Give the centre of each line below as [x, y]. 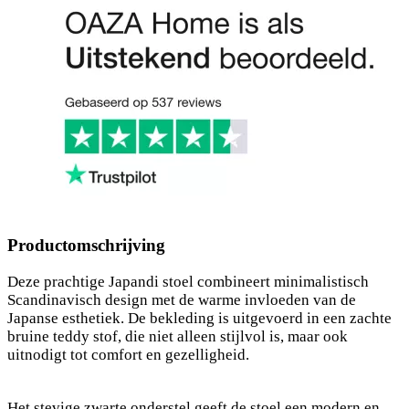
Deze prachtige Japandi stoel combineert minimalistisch [188, 281]
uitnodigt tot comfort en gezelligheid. [128, 354]
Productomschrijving [86, 245]
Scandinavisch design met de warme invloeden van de [182, 299]
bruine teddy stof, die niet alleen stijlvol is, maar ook [178, 336]
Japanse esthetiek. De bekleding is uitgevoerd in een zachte [199, 318]
